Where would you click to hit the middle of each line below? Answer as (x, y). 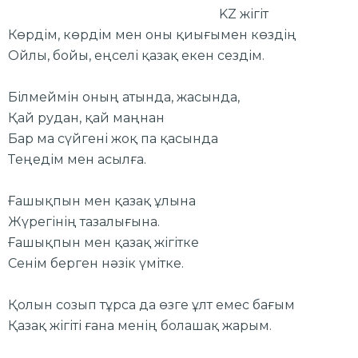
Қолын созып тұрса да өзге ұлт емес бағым (151, 304)
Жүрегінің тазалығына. (84, 221)
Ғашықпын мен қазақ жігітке (103, 242)
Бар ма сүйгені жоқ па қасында (113, 138)
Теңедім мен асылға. (77, 159)
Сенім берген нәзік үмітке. (96, 263)
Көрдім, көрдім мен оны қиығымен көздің (152, 34)
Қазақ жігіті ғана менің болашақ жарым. (140, 325)
